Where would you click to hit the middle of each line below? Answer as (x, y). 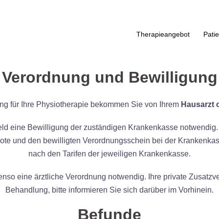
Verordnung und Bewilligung (109, 77)
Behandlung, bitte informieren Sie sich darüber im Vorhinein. (109, 190)
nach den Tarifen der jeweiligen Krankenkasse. (109, 154)
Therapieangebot (163, 34)
